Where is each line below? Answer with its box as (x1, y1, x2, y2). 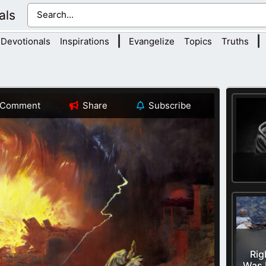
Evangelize (128, 36, 175, 47)
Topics (183, 36, 212, 47)
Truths (221, 36, 249, 47)
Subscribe (148, 100, 191, 112)
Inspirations (59, 36, 109, 47)
